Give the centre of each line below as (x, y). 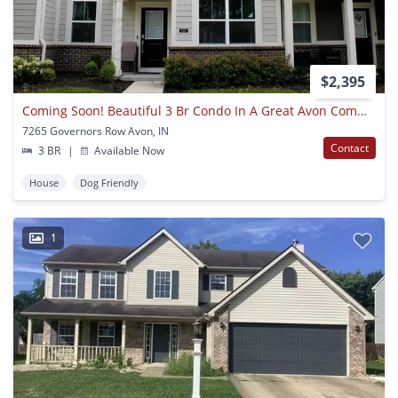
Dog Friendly (109, 183)
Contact (350, 148)
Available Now (128, 151)
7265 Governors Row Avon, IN (96, 131)
